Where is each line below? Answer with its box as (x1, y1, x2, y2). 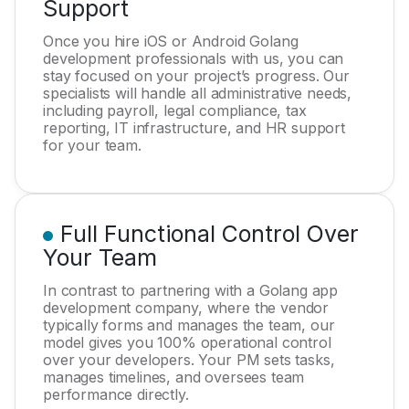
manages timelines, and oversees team (43, 368, 305, 386)
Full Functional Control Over (60, 220, 359, 247)
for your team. (43, 136, 146, 154)
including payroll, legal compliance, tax (43, 101, 307, 120)
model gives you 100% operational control (43, 333, 331, 351)
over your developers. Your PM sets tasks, (43, 351, 335, 369)
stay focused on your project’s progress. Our (43, 67, 350, 85)
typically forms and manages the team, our (43, 316, 335, 334)
